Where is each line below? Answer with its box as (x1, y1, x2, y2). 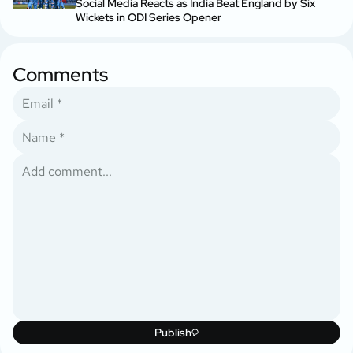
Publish (154, 325, 191, 340)
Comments (13, 61, 108, 87)
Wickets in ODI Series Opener (76, 9, 221, 24)
